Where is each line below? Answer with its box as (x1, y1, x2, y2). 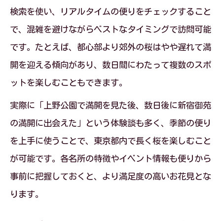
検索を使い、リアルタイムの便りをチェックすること (10, 7, 211, 16)
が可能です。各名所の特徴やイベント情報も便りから (10, 154, 211, 163)
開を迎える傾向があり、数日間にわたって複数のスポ (10, 61, 211, 69)
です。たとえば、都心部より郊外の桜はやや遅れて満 (10, 43, 211, 51)
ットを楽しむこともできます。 (10, 78, 127, 87)
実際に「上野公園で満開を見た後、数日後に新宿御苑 (10, 101, 211, 110)
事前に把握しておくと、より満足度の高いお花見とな (10, 172, 211, 181)
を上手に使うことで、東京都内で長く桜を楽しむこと (10, 137, 211, 145)
